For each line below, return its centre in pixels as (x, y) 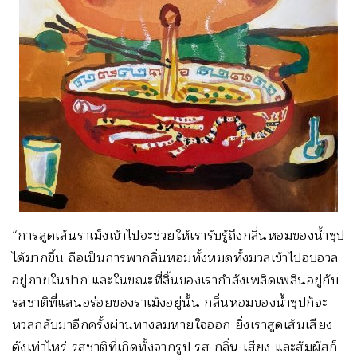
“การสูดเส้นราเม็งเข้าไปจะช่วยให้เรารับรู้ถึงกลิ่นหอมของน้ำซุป (178, 235)
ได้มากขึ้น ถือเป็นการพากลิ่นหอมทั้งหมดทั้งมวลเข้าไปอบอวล (175, 258)
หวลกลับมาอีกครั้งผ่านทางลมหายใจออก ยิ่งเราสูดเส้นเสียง (173, 325)
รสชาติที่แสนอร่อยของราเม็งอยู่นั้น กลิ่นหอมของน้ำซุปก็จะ (170, 302)
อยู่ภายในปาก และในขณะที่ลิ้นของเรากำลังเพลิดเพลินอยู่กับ (176, 280)
